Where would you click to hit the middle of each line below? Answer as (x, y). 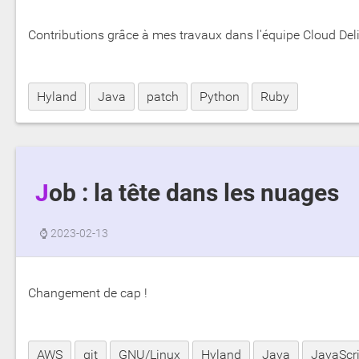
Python (220, 97)
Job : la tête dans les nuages (194, 194)
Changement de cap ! (88, 292)
